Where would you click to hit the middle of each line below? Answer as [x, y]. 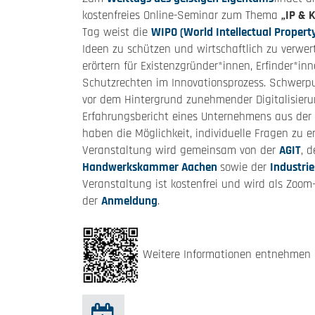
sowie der [245, 167]
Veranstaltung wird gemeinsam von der [181, 150]
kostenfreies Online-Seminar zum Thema [182, 15]
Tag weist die [117, 32]
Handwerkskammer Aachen [151, 167]
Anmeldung [129, 201]
